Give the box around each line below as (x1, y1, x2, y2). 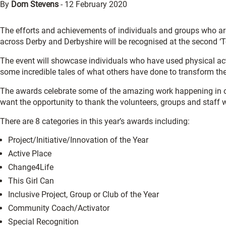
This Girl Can (8, 176, 54, 186)
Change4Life (8, 162, 53, 172)
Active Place (8, 149, 51, 158)
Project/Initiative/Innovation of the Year (8, 135, 148, 145)
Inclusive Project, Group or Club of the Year (8, 190, 159, 199)
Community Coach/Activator (8, 203, 109, 213)
